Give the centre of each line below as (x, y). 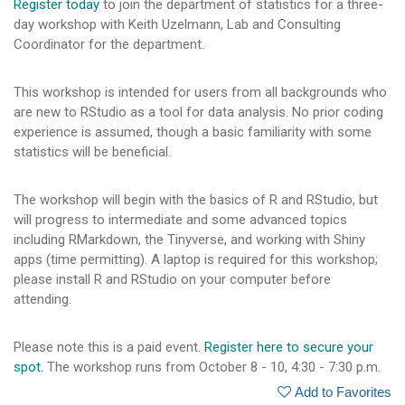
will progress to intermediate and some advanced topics (180, 219)
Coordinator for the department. (109, 44)
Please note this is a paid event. (109, 347)
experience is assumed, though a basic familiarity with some (193, 132)
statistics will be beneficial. (92, 151)
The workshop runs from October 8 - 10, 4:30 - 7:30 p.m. (212, 367)
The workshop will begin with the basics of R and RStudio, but (196, 199)
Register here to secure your (289, 347)
